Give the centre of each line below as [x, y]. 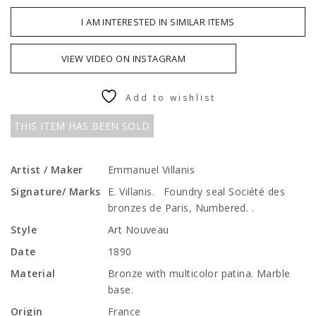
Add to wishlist [171, 98]
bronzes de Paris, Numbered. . [181, 208]
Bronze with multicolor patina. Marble [199, 273]
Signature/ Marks [56, 192]
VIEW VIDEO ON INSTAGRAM [123, 59]
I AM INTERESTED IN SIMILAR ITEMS [158, 22]
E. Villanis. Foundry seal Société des [196, 192]
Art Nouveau [139, 230]
